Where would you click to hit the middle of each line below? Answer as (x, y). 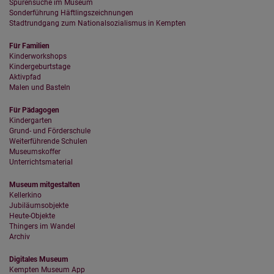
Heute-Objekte (32, 216)
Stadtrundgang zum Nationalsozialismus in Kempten (98, 24)
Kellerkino (25, 195)
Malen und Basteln (40, 88)
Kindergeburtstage (40, 67)
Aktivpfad (25, 77)
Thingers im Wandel (42, 227)
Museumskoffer (35, 152)
